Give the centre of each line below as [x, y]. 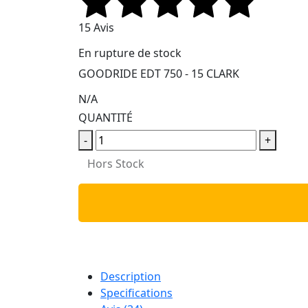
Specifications [136, 293]
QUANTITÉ [106, 118]
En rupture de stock [130, 53]
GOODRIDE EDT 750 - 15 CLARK [159, 74]
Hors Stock [116, 164]
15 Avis [96, 28]
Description [131, 277]
